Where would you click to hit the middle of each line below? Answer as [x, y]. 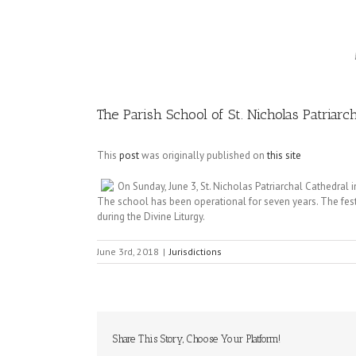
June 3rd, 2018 [128, 252]
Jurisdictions [195, 252]
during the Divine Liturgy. [151, 217]
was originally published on [203, 155]
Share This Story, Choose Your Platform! [197, 339]
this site [284, 155]
